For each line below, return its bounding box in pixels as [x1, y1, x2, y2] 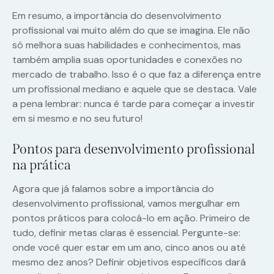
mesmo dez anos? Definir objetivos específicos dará [12, 256, 246, 269]
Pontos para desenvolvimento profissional [12, 141, 255, 158]
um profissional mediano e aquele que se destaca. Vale [12, 83, 257, 96]
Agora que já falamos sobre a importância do [12, 182, 214, 196]
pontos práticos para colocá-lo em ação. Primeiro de [12, 212, 250, 225]
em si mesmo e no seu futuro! [12, 112, 143, 125]
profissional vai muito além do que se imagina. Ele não [12, 24, 250, 37]
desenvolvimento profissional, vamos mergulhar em [12, 197, 240, 210]
